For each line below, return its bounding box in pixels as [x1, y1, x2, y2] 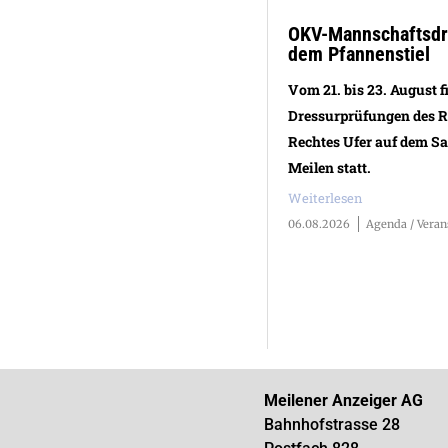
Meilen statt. [288, 157, 372, 177]
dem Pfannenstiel [288, 41, 431, 66]
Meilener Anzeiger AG [263, 390, 423, 410]
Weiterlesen [288, 188, 364, 207]
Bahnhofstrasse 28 [263, 414, 400, 434]
